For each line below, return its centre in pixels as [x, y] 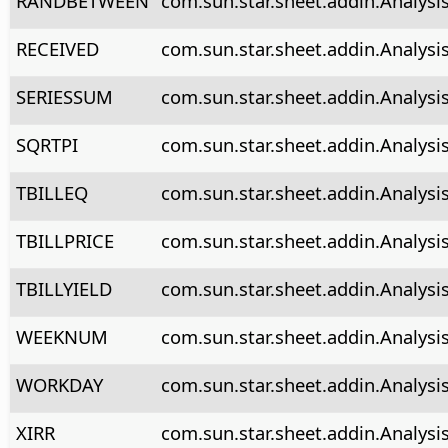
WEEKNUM [61, 336]
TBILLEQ [51, 192]
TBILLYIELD [63, 288]
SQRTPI [46, 144]
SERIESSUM [64, 96]
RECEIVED [57, 48]
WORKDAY [59, 384]
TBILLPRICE [64, 240]
